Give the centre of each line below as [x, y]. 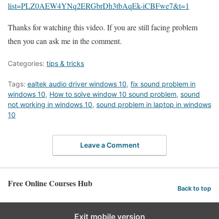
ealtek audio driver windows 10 [77, 84]
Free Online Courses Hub [50, 183]
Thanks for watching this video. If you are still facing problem [103, 27]
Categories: [27, 63]
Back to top [194, 188]
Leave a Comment [109, 145]
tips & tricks [65, 63]
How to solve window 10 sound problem [113, 94]
